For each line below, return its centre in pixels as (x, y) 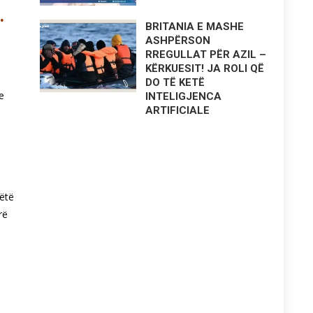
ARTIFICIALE (178, 110)
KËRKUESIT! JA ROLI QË (205, 68)
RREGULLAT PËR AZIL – (206, 54)
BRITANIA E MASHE (195, 27)
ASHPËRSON (178, 41)
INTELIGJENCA (184, 96)
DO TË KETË (175, 82)
